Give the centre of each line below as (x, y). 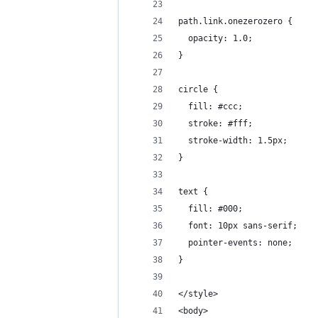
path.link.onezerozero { (235, 21)
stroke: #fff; (215, 124)
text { (193, 192)
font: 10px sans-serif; (238, 226)
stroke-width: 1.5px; (233, 141)
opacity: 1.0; (215, 38)
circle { (198, 89)
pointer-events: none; (235, 243)
